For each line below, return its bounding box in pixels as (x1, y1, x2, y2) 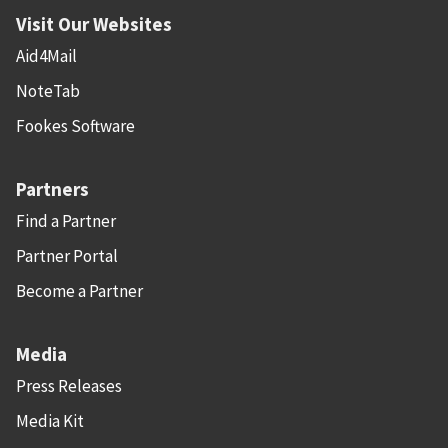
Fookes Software (16, 115, 135, 138)
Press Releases (16, 375, 122, 398)
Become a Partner (16, 280, 143, 303)
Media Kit (16, 410, 84, 433)
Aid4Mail (16, 45, 77, 68)
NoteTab (16, 80, 80, 103)
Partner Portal (16, 245, 118, 268)
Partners (16, 177, 89, 202)
